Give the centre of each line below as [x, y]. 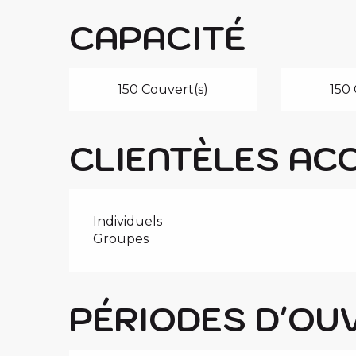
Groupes [121, 238]
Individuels [128, 221]
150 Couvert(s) [163, 89]
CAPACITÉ [158, 37]
